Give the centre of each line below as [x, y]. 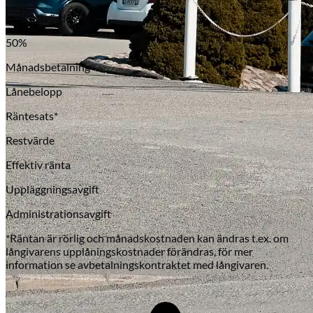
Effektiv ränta [38, 165]
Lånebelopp [34, 92]
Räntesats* [32, 116]
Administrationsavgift [58, 214]
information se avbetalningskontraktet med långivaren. [137, 265]
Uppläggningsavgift [52, 189]
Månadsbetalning [48, 67]
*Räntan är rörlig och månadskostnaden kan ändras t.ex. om [147, 238]
